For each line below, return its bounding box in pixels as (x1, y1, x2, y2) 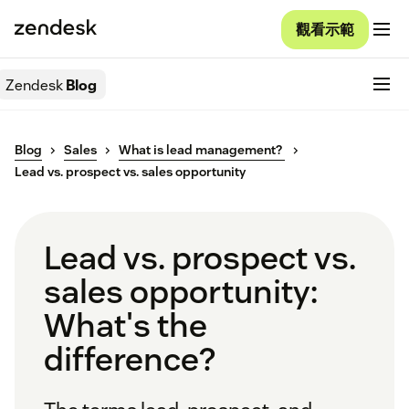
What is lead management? (119, 142, 285, 159)
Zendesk (5, 75, 63, 95)
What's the (44, 304, 207, 347)
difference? (44, 338, 215, 381)
